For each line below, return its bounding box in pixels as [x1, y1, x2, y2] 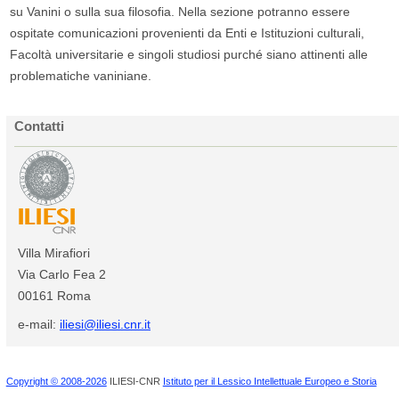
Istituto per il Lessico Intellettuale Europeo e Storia [162, 376, 377, 387]
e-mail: [17, 317, 60, 332]
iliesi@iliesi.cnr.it [59, 317, 151, 332]
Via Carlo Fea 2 [17, 266, 106, 281]
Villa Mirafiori [17, 245, 90, 260]
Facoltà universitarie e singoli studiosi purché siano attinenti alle [10, 47, 369, 62]
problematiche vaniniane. [10, 69, 152, 84]
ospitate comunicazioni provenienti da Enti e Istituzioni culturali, [10, 26, 365, 41]
